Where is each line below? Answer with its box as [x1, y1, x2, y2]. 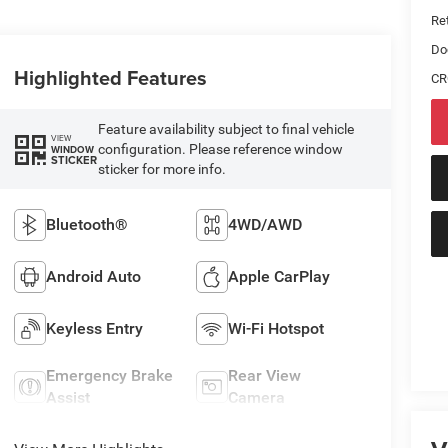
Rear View [228, 366, 302, 386]
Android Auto [45, 267, 141, 287]
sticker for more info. [97, 161, 226, 178]
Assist [45, 388, 90, 408]
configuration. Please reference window [97, 141, 343, 158]
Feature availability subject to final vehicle [97, 121, 354, 138]
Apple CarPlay [228, 267, 331, 287]
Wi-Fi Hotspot [228, 319, 325, 339]
